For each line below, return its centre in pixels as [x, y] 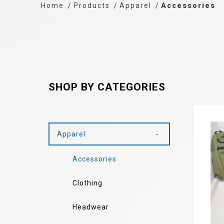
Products [92, 5]
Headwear [91, 207]
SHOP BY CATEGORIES [107, 87]
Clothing [88, 183]
